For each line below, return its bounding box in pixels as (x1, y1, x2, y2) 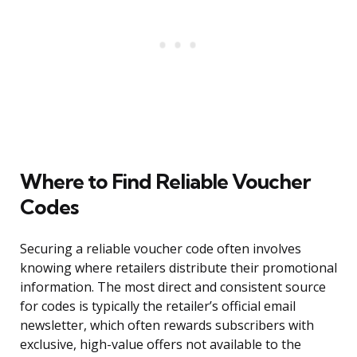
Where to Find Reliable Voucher (20, 168, 310, 195)
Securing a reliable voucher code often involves (20, 240, 301, 258)
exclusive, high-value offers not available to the (20, 335, 301, 354)
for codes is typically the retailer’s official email (20, 297, 296, 316)
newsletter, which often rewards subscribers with (20, 316, 314, 335)
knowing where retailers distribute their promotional (20, 259, 337, 277)
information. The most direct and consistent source (20, 278, 326, 296)
